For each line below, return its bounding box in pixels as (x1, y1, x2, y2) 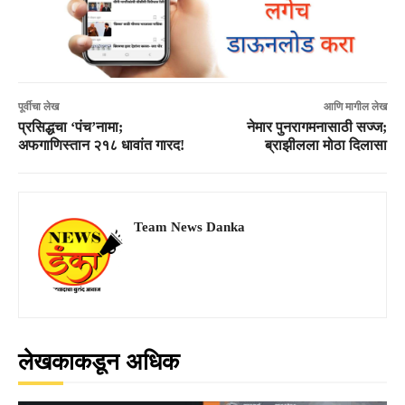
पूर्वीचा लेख (18, 99, 59, 113)
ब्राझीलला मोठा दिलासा (264, 137, 387, 153)
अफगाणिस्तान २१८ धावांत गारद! (18, 137, 184, 153)
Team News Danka (134, 219, 245, 234)
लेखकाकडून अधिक (18, 348, 179, 375)
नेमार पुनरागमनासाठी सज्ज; (246, 118, 387, 135)
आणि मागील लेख (323, 99, 387, 113)
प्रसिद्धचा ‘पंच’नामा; (18, 118, 123, 135)
